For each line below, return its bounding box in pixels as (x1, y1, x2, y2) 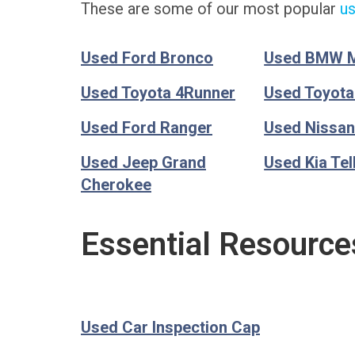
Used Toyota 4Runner (81, 83, 235, 103)
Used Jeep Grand (81, 153, 206, 173)
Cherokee (81, 175, 151, 195)
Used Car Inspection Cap (81, 318, 260, 338)
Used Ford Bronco (81, 48, 213, 68)
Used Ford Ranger (81, 118, 212, 138)
